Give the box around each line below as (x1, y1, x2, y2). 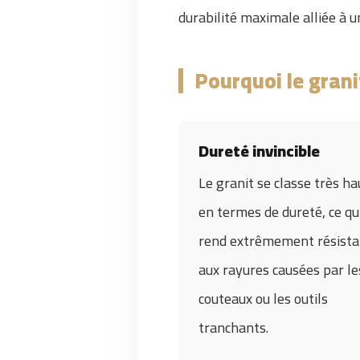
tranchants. (198, 314, 268, 341)
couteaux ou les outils (198, 285, 328, 312)
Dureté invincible (198, 136, 320, 166)
